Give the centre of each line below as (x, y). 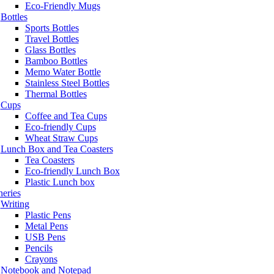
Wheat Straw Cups (61, 138)
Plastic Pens (48, 215)
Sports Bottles (52, 28)
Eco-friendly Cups (60, 127)
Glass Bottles (50, 50)
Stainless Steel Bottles (67, 83)
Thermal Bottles (56, 94)
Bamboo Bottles (56, 61)
